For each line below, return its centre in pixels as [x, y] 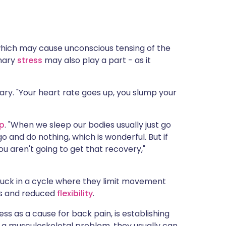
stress [30, 60]
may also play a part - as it [97, 60]
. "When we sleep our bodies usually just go [88, 125]
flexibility [75, 193]
